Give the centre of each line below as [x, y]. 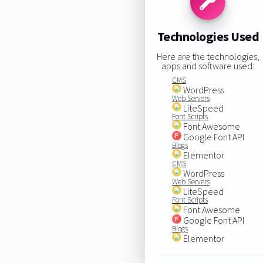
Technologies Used [208, 37]
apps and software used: [208, 65]
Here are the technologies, [208, 56]
